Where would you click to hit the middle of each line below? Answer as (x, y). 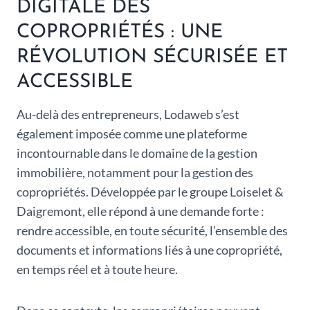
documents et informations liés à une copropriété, (149, 250)
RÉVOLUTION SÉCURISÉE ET (152, 58)
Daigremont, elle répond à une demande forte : (140, 211)
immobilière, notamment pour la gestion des (135, 173)
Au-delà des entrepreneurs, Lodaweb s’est (128, 115)
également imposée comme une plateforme (132, 134)
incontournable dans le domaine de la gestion (137, 153)
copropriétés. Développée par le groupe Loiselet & (150, 192)
